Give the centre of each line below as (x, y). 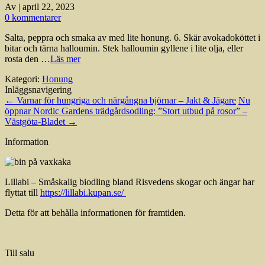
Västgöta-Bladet (36, 121)
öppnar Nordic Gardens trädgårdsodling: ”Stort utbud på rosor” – (126, 111)
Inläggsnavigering (38, 89)
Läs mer (65, 59)
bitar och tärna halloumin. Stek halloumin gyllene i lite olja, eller (124, 48)
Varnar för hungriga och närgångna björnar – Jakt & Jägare (125, 100)
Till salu (20, 253)
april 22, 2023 (49, 7)
